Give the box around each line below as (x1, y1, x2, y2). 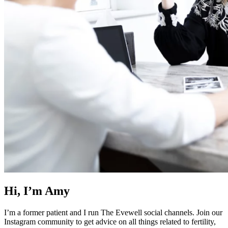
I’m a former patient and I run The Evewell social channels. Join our (4, 208, 222, 217)
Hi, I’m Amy (4, 184, 70, 198)
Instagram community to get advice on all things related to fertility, (4, 217, 216, 226)
